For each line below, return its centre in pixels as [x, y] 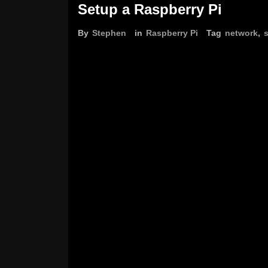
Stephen [109, 33]
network [241, 33]
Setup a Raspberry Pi [150, 9]
